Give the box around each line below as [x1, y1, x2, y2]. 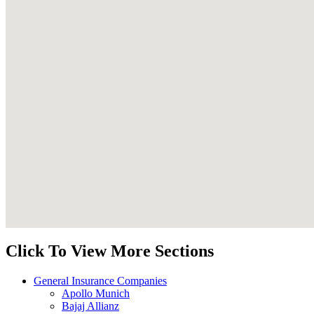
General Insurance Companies [34, 274, 167, 287]
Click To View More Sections [6, 241, 214, 260]
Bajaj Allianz [62, 299, 119, 312]
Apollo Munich [62, 287, 130, 299]
